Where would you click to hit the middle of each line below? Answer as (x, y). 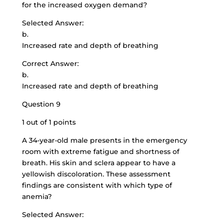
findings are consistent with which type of (97, 185)
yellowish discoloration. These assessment (96, 174)
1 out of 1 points (49, 122)
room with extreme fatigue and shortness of (100, 152)
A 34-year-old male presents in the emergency (104, 140)
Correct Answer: (50, 64)
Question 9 (41, 104)
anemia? (37, 197)
